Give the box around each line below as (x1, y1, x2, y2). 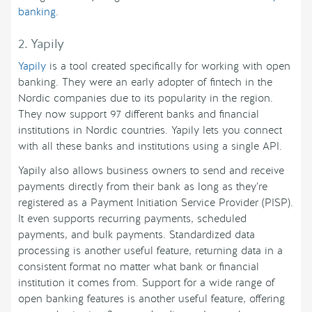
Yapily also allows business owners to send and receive (18, 164, 284, 178)
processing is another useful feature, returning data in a (18, 244, 283, 258)
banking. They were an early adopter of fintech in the (18, 75, 272, 90)
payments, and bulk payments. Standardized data (18, 228, 255, 242)
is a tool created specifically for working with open (46, 59, 290, 74)
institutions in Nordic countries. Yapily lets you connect (18, 123, 282, 138)
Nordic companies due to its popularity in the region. (18, 91, 273, 106)
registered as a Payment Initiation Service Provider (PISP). (18, 196, 293, 210)
